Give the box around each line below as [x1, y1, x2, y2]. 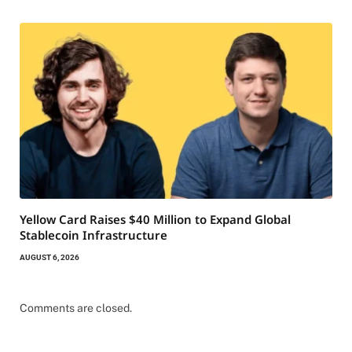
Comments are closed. [20, 302, 132, 315]
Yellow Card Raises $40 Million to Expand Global [20, 211, 291, 228]
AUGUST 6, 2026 [20, 253, 79, 262]
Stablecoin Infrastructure [20, 227, 167, 244]
